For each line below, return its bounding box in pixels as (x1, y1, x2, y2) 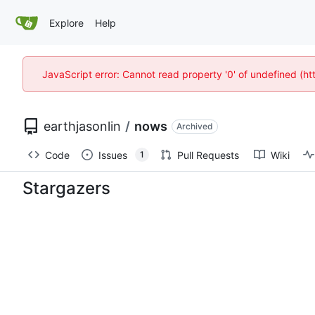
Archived (176, 120, 213, 131)
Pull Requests (177, 148, 239, 161)
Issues (98, 148, 127, 161)
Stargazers (22, 177, 110, 198)
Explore (49, 16, 84, 29)
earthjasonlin (44, 119, 121, 134)
